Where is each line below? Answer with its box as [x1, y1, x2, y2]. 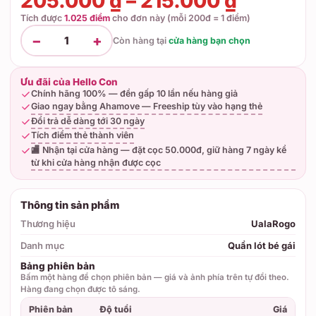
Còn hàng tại [113, 35, 169, 46]
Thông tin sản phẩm [20, 199, 119, 211]
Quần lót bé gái [228, 240, 296, 251]
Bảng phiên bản [20, 260, 95, 272]
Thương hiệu [20, 218, 75, 229]
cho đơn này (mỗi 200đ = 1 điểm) [110, 13, 250, 23]
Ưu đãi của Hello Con [20, 76, 118, 87]
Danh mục [20, 240, 65, 251]
